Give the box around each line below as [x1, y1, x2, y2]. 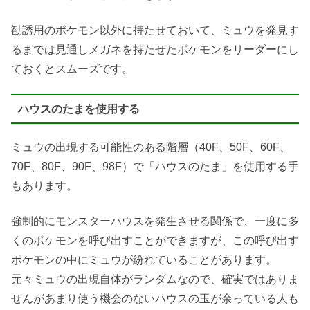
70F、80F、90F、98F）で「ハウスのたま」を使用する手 [11, 161, 299, 173]
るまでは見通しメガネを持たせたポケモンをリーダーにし [11, 43, 299, 55]
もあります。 [11, 180, 77, 192]
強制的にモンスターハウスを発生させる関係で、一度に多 [11, 215, 299, 227]
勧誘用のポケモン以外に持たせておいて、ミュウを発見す [11, 24, 299, 36]
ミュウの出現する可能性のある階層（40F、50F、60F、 [11, 141, 291, 154]
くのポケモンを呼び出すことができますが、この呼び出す [11, 234, 299, 246]
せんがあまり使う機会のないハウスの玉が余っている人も [11, 292, 299, 304]
